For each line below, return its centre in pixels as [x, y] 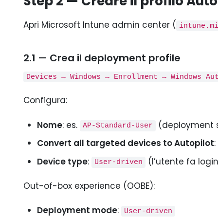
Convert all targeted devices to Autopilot [125, 143]
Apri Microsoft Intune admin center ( [100, 25]
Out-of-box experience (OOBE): [89, 186]
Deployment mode [77, 210]
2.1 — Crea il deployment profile [102, 58]
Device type [62, 161]
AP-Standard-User [118, 126]
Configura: [45, 100]
